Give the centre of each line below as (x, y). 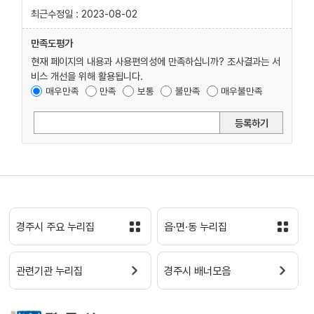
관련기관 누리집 (50, 272)
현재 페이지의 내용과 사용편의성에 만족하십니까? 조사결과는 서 (155, 62)
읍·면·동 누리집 (195, 227)
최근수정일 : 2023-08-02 (84, 13)
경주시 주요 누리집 (56, 227)
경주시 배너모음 (197, 272)
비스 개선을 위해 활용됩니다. (87, 76)
